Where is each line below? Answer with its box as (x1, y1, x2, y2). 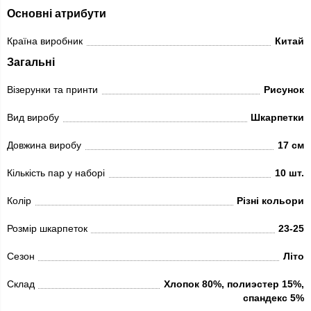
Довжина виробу (7, 140, 81, 151)
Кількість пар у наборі (7, 167, 105, 179)
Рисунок (264, 84, 304, 96)
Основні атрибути (7, 7, 106, 20)
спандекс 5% (243, 292, 304, 304)
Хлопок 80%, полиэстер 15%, (164, 278, 304, 290)
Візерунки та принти (7, 84, 98, 96)
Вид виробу (7, 112, 59, 124)
